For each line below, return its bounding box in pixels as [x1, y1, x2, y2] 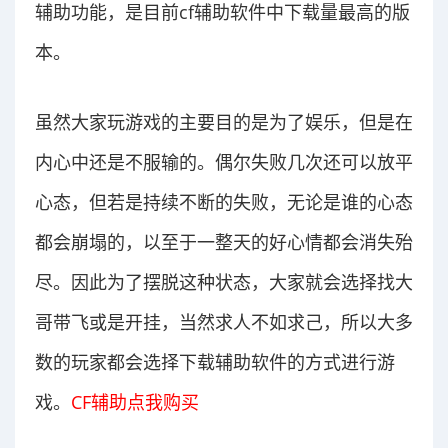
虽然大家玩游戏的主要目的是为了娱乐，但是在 [35, 110, 413, 134]
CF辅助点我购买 [71, 390, 199, 414]
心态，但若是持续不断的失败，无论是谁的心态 [35, 190, 413, 214]
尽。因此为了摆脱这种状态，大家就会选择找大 [35, 270, 413, 294]
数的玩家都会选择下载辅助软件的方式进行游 [35, 350, 395, 374]
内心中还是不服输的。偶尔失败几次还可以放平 [35, 150, 413, 174]
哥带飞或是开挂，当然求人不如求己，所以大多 [35, 310, 413, 334]
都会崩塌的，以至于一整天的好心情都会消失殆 [35, 230, 413, 254]
